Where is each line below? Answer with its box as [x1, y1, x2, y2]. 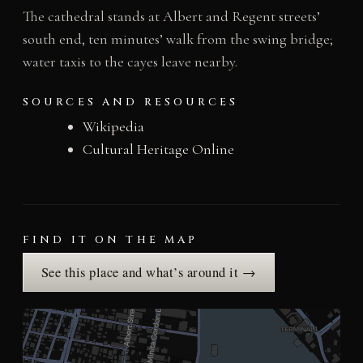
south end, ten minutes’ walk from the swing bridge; [22, 29, 333, 48]
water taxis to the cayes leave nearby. [22, 52, 237, 70]
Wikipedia [82, 117, 144, 135]
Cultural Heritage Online [82, 139, 234, 158]
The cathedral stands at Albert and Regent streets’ [22, 6, 320, 25]
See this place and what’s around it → [41, 263, 257, 281]
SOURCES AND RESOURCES [22, 94, 239, 109]
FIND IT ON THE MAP [22, 232, 199, 247]
